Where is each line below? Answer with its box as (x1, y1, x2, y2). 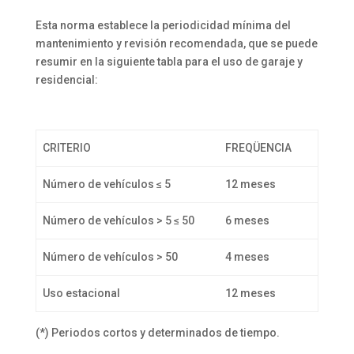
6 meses (225, 213, 269, 227)
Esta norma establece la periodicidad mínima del (35, 18, 291, 32)
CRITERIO (43, 141, 91, 154)
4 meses (225, 250, 269, 263)
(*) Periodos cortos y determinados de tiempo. (35, 326, 280, 339)
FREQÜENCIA (225, 141, 292, 154)
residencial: (35, 73, 98, 86)
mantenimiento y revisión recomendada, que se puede (35, 36, 318, 50)
